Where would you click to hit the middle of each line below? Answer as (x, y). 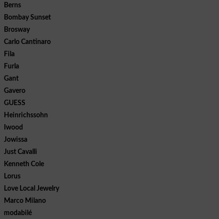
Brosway (17, 30)
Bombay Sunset (27, 17)
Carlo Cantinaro (27, 42)
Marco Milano (25, 201)
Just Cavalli (21, 152)
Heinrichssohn (26, 115)
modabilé (18, 213)
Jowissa (16, 140)
